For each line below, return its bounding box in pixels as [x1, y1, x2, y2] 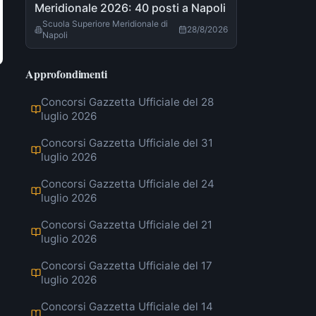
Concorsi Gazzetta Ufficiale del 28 [41, 95, 214, 109]
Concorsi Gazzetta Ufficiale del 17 [41, 259, 212, 272]
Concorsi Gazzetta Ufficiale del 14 [41, 300, 213, 313]
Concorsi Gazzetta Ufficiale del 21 [41, 218, 212, 231]
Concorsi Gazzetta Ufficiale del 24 [41, 177, 214, 190]
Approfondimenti [25, 66, 107, 82]
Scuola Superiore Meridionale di [42, 18, 168, 29]
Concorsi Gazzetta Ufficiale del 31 [41, 136, 213, 150]
